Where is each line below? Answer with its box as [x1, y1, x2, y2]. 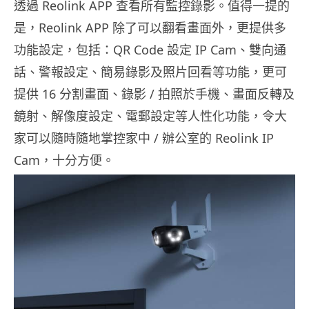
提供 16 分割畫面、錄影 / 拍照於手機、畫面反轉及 [14, 86, 295, 103]
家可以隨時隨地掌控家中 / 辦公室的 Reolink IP [14, 130, 274, 147]
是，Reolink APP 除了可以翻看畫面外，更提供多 [14, 19, 286, 37]
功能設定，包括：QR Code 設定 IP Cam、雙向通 [14, 41, 286, 59]
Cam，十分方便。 [14, 152, 114, 169]
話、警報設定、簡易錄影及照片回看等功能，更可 [14, 63, 287, 81]
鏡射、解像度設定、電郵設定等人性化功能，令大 [14, 108, 287, 125]
